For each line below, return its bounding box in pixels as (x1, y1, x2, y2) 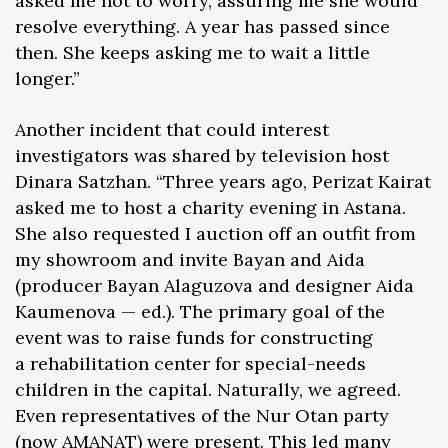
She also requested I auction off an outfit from (15, 221, 416, 245)
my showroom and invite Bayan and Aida (15, 247, 365, 271)
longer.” (15, 66, 80, 90)
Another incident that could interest (15, 117, 329, 141)
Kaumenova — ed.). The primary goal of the (15, 299, 385, 323)
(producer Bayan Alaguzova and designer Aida (15, 273, 414, 297)
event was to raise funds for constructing (15, 325, 373, 349)
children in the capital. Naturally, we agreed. (15, 377, 401, 401)
